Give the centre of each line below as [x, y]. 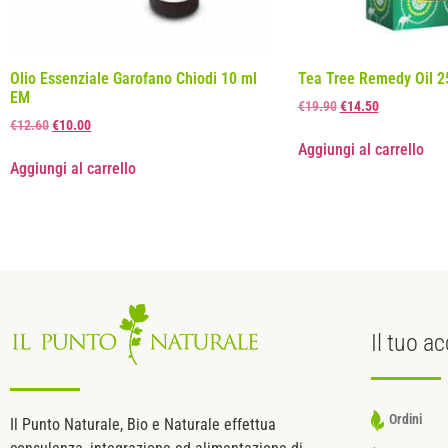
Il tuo [396, 343]
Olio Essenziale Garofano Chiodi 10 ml [133, 78]
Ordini [405, 420]
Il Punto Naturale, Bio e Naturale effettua [143, 424]
